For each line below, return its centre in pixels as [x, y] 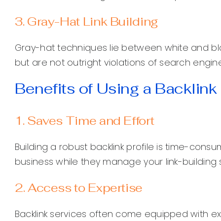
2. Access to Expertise [79, 187]
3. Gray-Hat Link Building [86, 21]
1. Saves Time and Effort [84, 120]
